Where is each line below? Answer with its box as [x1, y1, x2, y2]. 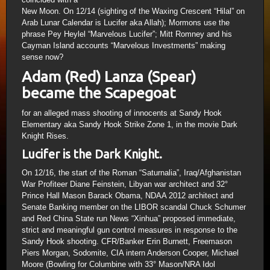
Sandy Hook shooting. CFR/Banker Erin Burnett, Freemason [22, 237, 232, 246]
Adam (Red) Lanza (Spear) [22, 68, 196, 85]
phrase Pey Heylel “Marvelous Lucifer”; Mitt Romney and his [22, 30, 232, 39]
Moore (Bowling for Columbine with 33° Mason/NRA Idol [22, 260, 215, 269]
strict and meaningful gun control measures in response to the [22, 225, 237, 234]
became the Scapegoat [22, 84, 175, 101]
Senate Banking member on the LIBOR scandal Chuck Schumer [22, 202, 246, 212]
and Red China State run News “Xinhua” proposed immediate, [22, 214, 236, 223]
